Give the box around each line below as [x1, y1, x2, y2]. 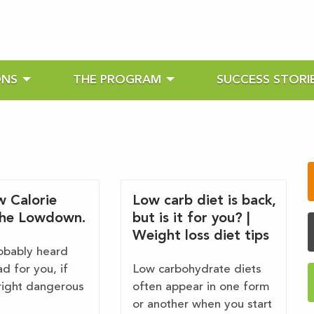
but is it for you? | [132, 212, 251, 226]
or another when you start [132, 299, 273, 311]
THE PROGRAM [73, 74, 161, 87]
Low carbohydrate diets [132, 264, 262, 276]
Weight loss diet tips [132, 229, 270, 244]
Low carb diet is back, [132, 194, 277, 209]
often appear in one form [132, 281, 271, 294]
